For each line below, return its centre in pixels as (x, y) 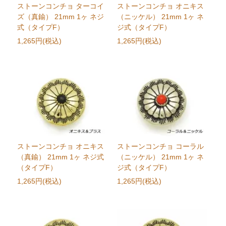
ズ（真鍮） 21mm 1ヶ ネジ (61, 17)
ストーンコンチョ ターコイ (61, 6)
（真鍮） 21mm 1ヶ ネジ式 (61, 157)
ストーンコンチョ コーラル (160, 147)
